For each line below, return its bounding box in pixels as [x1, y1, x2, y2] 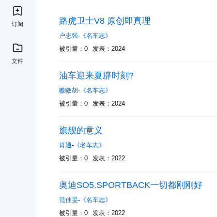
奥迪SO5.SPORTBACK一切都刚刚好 [59, 180, 202, 190]
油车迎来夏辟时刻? [59, 71, 134, 80]
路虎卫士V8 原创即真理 [59, 16, 151, 26]
